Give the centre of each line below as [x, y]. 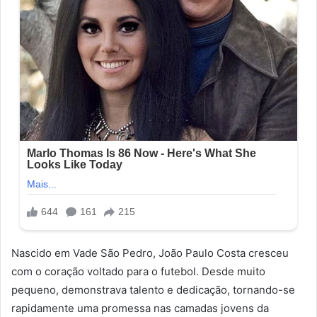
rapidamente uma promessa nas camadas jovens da [140, 308]
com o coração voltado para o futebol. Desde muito [138, 271]
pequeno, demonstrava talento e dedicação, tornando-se [153, 289]
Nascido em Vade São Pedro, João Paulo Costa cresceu [150, 253]
